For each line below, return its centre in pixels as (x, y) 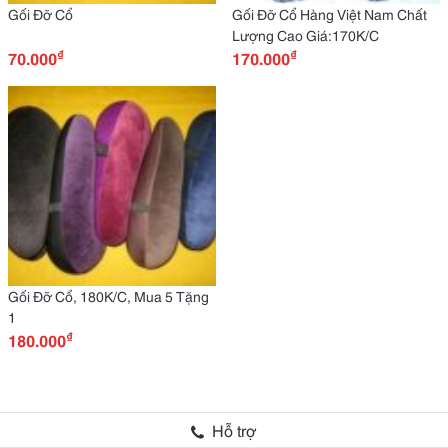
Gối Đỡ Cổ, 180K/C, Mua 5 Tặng (108, 296)
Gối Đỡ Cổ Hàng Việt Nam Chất (329, 14)
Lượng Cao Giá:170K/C (305, 35)
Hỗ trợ (234, 429)
